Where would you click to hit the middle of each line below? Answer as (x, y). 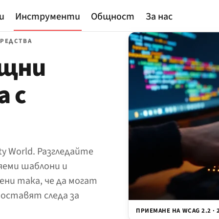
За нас (159, 17)
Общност (113, 17)
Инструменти (47, 17)
